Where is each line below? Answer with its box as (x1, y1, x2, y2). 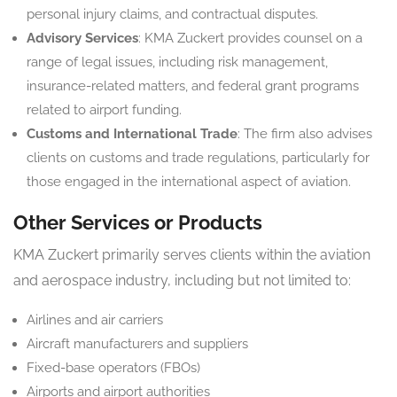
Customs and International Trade (27, 126, 237, 143)
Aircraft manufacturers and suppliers (27, 336, 248, 353)
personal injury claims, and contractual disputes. (27, 6, 318, 23)
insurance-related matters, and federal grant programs (27, 78, 359, 95)
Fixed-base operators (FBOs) (27, 360, 200, 377)
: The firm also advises (237, 126, 372, 143)
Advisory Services (27, 30, 138, 47)
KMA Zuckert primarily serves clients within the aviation (13, 246, 370, 264)
